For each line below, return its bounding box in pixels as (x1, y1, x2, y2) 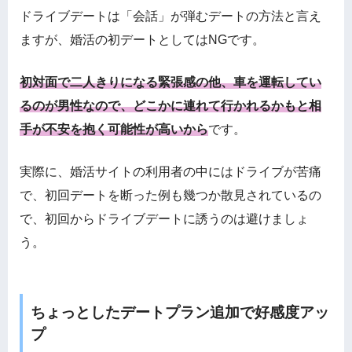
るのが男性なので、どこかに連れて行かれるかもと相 (20, 99, 321, 113)
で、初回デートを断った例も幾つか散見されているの (20, 189, 321, 203)
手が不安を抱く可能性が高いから (20, 123, 208, 137)
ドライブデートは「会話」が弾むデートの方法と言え (20, 9, 321, 24)
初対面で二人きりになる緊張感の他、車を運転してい (20, 75, 321, 90)
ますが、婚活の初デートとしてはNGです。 (20, 33, 265, 47)
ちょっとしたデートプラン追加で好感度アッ (31, 304, 329, 321)
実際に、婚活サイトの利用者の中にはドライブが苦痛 (20, 165, 321, 179)
